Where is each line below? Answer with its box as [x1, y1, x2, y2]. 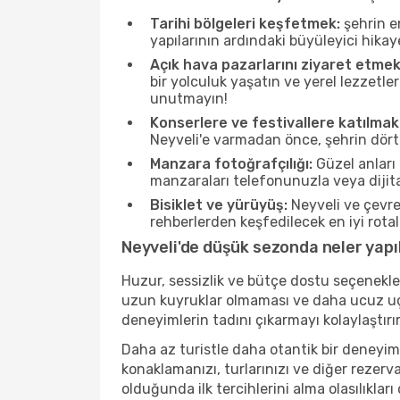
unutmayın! [150, 90, 228, 107]
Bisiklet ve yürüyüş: [150, 196, 287, 213]
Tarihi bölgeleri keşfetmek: [150, 15, 340, 32]
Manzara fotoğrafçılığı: [150, 155, 312, 172]
